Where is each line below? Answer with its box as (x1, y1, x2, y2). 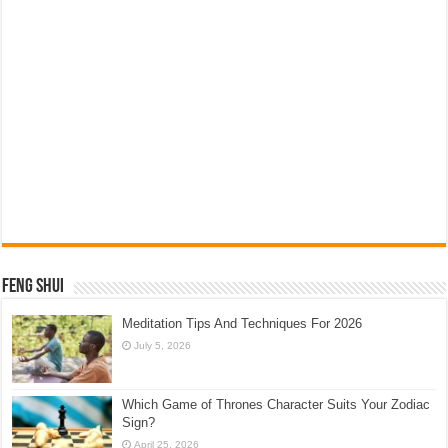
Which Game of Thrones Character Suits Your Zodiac (122, 397, 431, 413)
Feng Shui (2, 277, 65, 298)
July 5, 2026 (134, 340, 192, 352)
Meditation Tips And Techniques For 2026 (122, 316, 363, 332)
